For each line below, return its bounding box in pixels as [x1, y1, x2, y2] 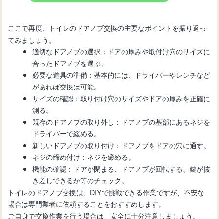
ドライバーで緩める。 [32, 128, 101, 139]
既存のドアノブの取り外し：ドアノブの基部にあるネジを [32, 116, 211, 127]
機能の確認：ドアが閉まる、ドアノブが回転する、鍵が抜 [32, 163, 211, 174]
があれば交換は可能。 [32, 81, 101, 92]
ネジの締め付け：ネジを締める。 [32, 152, 135, 162]
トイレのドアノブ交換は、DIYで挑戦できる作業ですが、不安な [8, 187, 205, 197]
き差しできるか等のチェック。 [32, 175, 129, 186]
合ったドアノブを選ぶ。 [32, 58, 108, 68]
